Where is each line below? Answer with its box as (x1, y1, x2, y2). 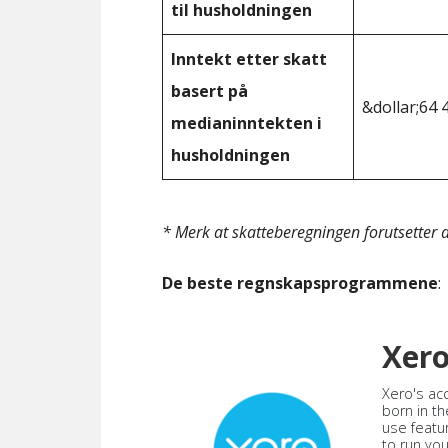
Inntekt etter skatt (171, 48, 327, 70)
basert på (171, 80, 248, 102)
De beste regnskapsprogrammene (162, 272, 438, 294)
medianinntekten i (171, 112, 322, 134)
